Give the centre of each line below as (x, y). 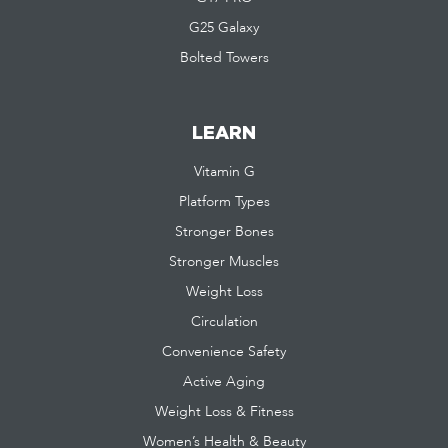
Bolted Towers (224, 58)
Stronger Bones (224, 232)
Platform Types (224, 202)
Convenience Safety (224, 352)
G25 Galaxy (224, 28)
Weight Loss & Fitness (224, 412)
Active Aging (224, 382)
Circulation (224, 322)
